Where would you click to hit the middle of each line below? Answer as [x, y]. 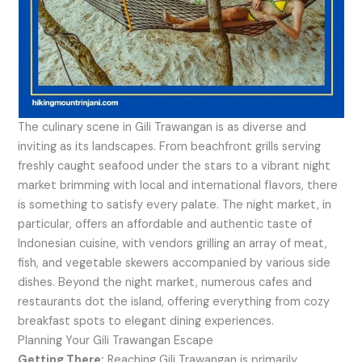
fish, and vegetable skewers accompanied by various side [175, 263]
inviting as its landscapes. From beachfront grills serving [170, 146]
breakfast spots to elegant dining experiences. [151, 321]
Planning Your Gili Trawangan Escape [116, 340]
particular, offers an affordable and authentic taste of [165, 224]
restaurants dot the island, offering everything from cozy [174, 301]
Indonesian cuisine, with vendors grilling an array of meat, [173, 243]
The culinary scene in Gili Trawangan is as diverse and [162, 127]
